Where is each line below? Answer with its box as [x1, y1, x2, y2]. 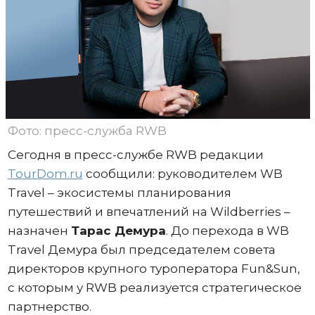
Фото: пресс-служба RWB [7, 123, 167, 138]
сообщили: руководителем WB [82, 166, 283, 181]
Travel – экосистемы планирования [7, 185, 231, 200]
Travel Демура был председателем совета [7, 242, 276, 257]
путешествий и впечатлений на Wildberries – [7, 204, 290, 219]
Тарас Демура [70, 223, 166, 238]
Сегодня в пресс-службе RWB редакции [7, 147, 264, 162]
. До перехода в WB [165, 223, 289, 238]
